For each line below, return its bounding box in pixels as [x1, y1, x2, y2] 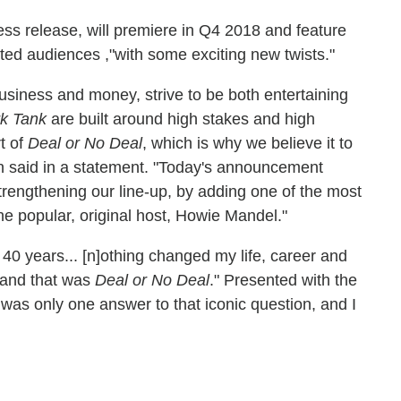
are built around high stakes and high [47, 110, 315, 128]
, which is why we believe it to [142, 134, 353, 152]
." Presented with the [209, 271, 357, 289]
